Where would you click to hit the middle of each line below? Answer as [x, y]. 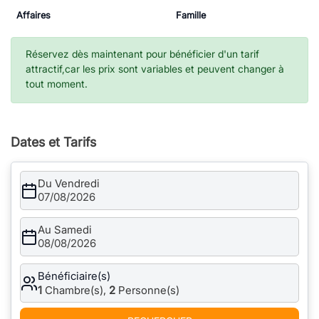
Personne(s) [149, 290]
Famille [191, 15]
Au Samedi [65, 230]
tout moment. [57, 84]
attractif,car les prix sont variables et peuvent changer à [155, 69]
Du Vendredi [69, 183]
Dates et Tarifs [53, 142]
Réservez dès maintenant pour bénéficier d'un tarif [142, 54]
